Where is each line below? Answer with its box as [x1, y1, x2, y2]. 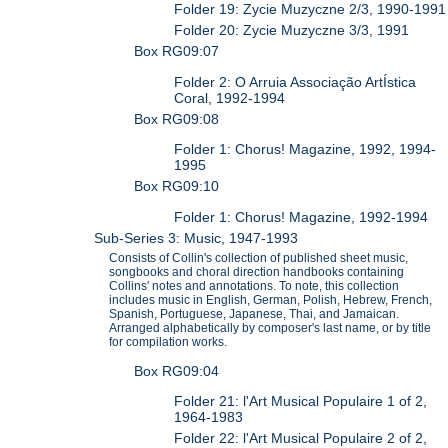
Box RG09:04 [134, 362, 220, 379]
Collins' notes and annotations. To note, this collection [109, 278, 400, 293]
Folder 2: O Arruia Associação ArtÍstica [174, 73, 417, 90]
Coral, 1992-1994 [174, 89, 286, 106]
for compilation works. [109, 334, 228, 349]
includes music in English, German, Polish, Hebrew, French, [109, 292, 433, 307]
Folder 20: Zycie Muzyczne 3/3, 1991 [174, 22, 410, 39]
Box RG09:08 [134, 110, 220, 127]
